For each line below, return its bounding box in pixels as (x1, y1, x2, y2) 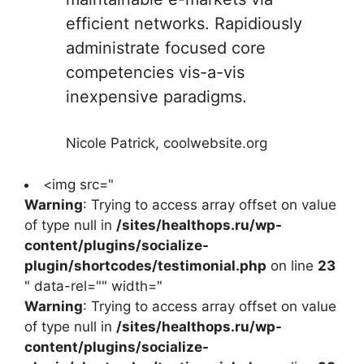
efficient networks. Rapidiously (66, 14, 302, 34)
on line (266, 257, 318, 274)
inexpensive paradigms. (66, 87, 247, 107)
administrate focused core (66, 38, 266, 58)
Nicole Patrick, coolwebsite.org (66, 135, 267, 152)
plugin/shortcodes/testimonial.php (24, 257, 266, 274)
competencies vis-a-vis (66, 63, 245, 83)
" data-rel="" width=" (24, 277, 162, 294)
